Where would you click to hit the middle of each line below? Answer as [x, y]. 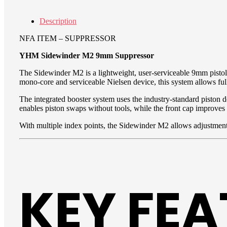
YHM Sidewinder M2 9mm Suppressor [87, 55]
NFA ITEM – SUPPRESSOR [68, 38]
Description [58, 21]
